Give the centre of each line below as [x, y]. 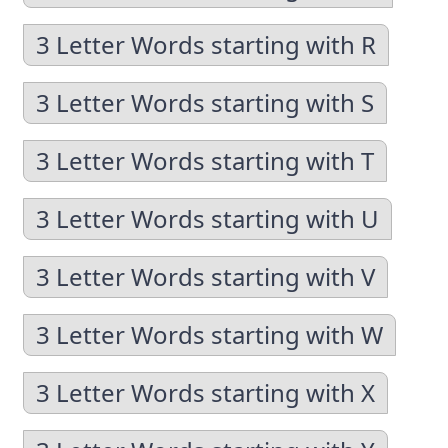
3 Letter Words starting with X [205, 392]
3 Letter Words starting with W [209, 334]
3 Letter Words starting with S [205, 102]
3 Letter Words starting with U [207, 218]
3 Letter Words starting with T [205, 160]
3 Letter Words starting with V [205, 276]
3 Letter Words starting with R [206, 44]
